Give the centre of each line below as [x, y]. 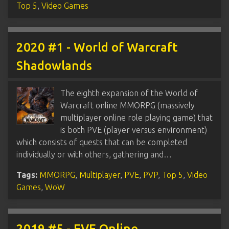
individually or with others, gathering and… [94, 154]
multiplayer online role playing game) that [136, 117]
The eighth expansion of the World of [129, 93]
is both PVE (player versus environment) [134, 130]
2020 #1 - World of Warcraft [97, 47]
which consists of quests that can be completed [102, 142]
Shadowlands [54, 65]
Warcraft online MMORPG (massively [128, 105]
